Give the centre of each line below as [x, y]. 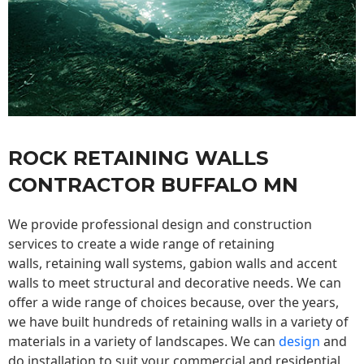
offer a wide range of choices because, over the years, [173, 303]
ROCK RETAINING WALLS [138, 158]
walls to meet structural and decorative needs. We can [175, 283]
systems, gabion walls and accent [233, 264]
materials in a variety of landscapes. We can [143, 342]
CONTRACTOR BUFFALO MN [153, 185]
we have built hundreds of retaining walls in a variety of [178, 322]
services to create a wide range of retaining [141, 244]
